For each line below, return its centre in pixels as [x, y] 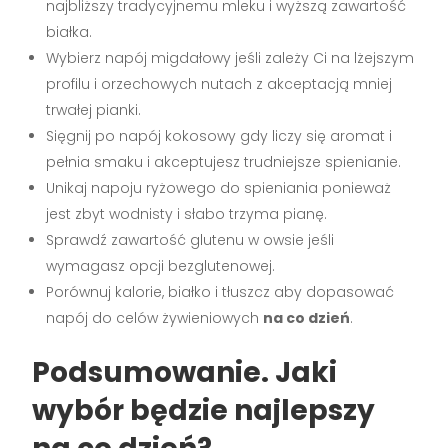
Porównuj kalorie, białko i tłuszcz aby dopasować [220, 292]
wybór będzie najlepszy [204, 410]
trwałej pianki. [94, 110]
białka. [69, 32]
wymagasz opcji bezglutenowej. [161, 266]
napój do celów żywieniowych [155, 318]
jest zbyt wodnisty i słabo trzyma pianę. [187, 214]
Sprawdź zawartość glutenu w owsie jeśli [190, 240]
